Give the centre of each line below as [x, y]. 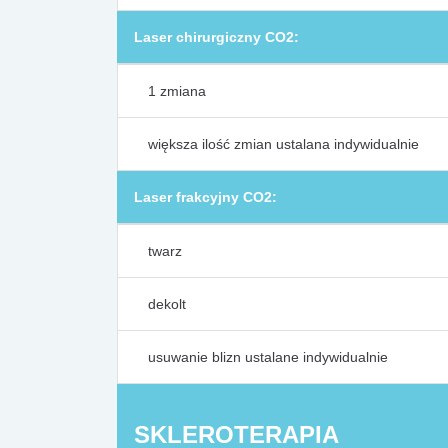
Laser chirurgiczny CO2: [216, 37]
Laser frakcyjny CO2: [205, 197]
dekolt [167, 304]
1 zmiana [177, 91]
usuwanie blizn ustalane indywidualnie [268, 357]
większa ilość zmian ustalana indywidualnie [283, 144]
